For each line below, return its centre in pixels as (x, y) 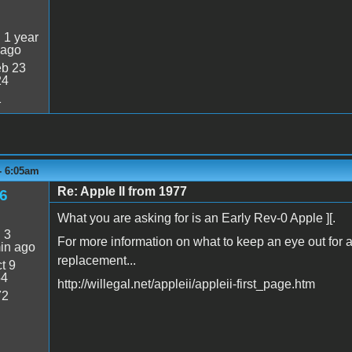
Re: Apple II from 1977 (122, 191)
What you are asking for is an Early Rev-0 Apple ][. (196, 218)
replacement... (96, 260)
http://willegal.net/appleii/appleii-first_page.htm (186, 284)
